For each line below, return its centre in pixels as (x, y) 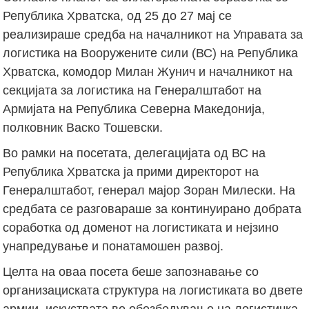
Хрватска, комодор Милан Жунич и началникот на (148, 71)
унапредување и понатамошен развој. (113, 246)
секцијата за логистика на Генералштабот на (132, 90)
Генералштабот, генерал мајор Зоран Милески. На (149, 190)
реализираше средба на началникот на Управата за (153, 34)
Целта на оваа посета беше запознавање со (131, 271)
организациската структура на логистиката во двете (153, 290)
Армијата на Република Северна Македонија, (134, 109)
